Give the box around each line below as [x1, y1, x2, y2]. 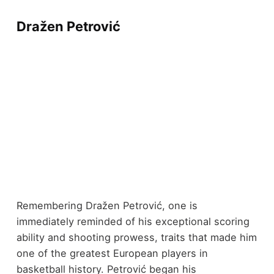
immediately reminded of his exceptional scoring [16, 215, 250, 228]
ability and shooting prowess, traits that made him [16, 231, 257, 243]
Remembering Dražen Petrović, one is [16, 199, 198, 212]
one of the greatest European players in [16, 246, 208, 259]
